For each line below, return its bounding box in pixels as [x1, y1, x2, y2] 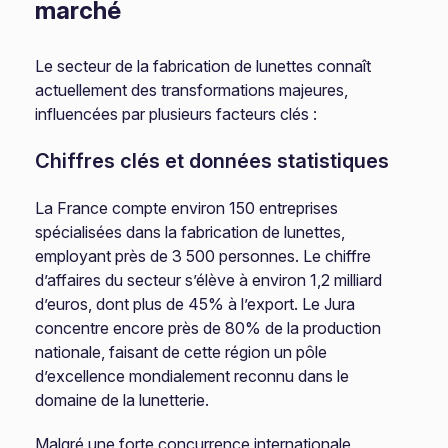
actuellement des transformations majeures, [35, 80, 349, 100]
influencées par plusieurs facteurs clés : [35, 104, 318, 124]
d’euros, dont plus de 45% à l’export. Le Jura [35, 294, 356, 314]
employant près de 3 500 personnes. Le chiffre [35, 246, 372, 266]
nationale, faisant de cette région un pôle [35, 342, 328, 362]
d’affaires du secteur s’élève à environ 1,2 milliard [35, 270, 383, 290]
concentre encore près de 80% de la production [35, 318, 382, 338]
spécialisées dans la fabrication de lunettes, [35, 222, 346, 242]
